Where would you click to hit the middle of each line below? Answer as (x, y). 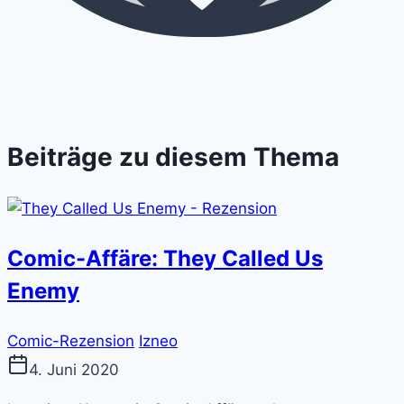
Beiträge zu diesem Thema (173, 157)
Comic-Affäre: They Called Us (165, 259)
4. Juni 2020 (74, 370)
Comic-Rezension (71, 341)
